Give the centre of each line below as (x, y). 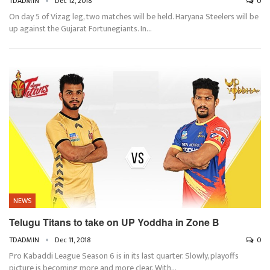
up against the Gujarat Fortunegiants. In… (80, 28)
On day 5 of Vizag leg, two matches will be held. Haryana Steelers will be (134, 16)
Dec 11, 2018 (73, 240)
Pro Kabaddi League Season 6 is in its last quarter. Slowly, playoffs (124, 256)
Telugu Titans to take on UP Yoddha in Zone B (114, 222)
